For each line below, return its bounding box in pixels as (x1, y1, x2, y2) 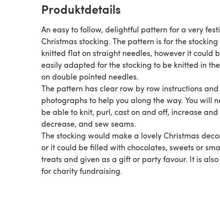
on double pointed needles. (41, 71, 138, 82)
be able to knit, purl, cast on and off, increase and (41, 106, 218, 117)
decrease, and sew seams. (41, 118, 136, 129)
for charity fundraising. (41, 165, 122, 176)
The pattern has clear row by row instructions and (41, 82, 219, 93)
